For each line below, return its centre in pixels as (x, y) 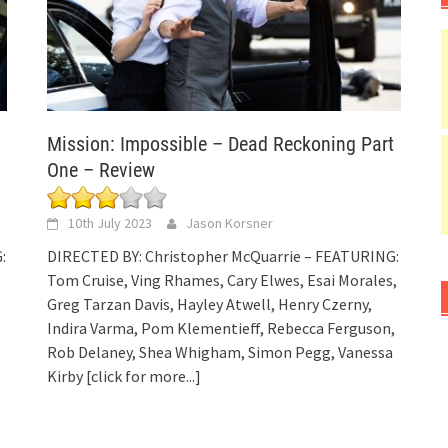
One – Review (101, 170)
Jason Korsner (230, 223)
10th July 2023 (110, 223)
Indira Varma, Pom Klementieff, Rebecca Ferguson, (221, 328)
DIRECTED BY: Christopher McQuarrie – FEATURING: (223, 256)
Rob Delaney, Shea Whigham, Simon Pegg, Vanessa (220, 352)
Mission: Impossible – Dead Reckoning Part (221, 144)
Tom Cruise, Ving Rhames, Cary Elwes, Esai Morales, (222, 280)
